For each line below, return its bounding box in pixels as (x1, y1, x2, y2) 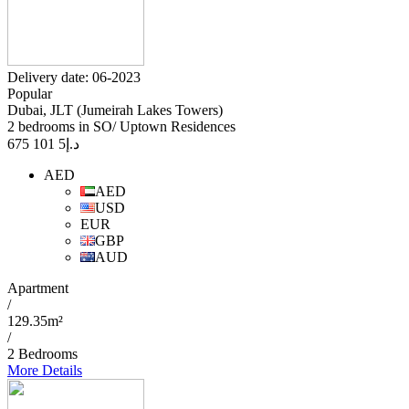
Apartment (7, 280, 68, 297)
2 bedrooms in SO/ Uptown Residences (7, 119, 236, 135)
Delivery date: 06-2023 (7, 69, 141, 86)
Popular (7, 86, 52, 102)
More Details (7, 362, 82, 379)
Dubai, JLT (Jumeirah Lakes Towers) (7, 102, 223, 119)
